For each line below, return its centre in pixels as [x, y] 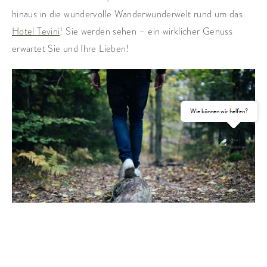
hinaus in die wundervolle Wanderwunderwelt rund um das [127, 14]
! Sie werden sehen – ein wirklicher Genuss [146, 31]
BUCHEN [160, 203]
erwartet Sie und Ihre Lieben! [71, 48]
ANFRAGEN [53, 203]
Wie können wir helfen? [219, 111]
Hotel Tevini [36, 31]
